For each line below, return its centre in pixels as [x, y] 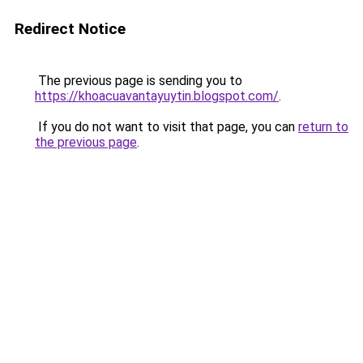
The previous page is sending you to [139, 81]
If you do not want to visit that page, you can [167, 127]
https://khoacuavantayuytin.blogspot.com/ [157, 96]
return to [323, 127]
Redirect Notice [70, 29]
